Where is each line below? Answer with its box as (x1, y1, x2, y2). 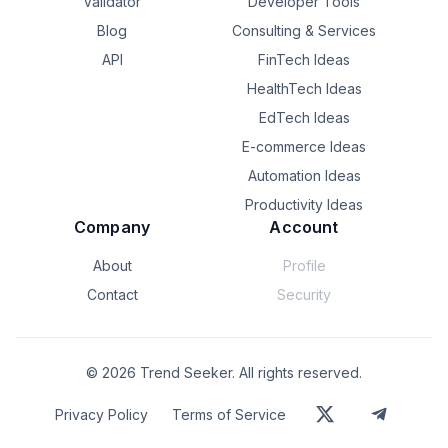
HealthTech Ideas (246, 80, 362, 97)
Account (269, 217, 339, 237)
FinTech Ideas (258, 51, 350, 68)
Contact (86, 286, 138, 303)
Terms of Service (171, 405, 286, 423)
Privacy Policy (54, 405, 148, 423)
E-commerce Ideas (242, 138, 366, 155)
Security (277, 286, 331, 303)
